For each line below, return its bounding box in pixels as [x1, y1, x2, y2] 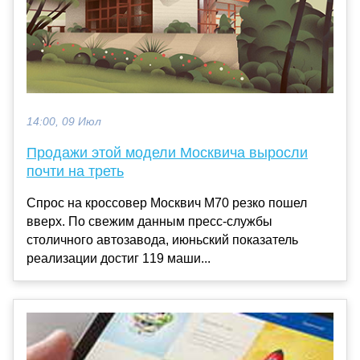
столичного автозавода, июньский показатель [27, 233, 298, 247]
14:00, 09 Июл [27, 116, 101, 129]
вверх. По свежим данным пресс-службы [27, 215, 272, 229]
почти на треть [27, 163, 124, 180]
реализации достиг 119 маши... [27, 252, 211, 266]
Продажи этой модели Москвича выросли [27, 145, 308, 162]
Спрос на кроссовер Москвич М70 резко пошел [27, 196, 307, 211]
